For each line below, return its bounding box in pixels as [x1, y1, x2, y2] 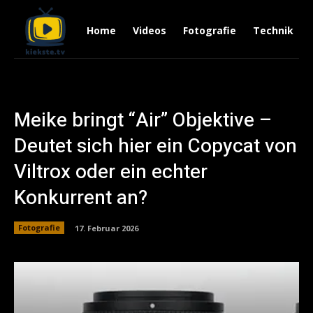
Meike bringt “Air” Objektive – [14, 105, 272, 135]
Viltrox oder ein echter [14, 157, 208, 187]
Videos [132, 23, 166, 37]
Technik [252, 23, 293, 37]
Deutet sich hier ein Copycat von [14, 131, 297, 161]
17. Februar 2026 [75, 222, 138, 233]
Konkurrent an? [14, 183, 147, 212]
